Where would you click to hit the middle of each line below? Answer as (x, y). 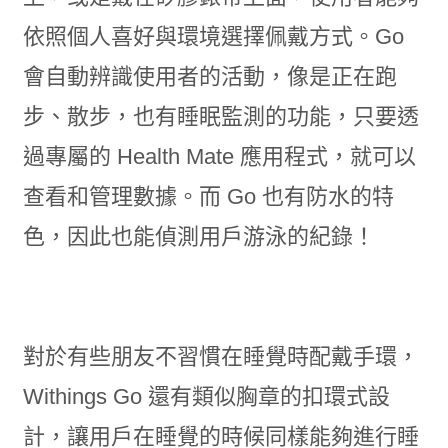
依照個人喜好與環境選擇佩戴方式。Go (213, 36)
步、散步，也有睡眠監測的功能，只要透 (220, 116)
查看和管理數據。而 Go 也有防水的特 (208, 196)
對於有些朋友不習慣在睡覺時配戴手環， (220, 356)
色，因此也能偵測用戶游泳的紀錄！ (198, 236)
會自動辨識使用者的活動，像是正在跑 (209, 76)
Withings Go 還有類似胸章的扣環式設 (206, 396)
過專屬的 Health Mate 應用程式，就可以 (219, 156)
